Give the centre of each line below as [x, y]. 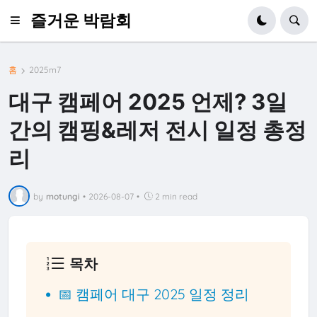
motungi [63, 196]
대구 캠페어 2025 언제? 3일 [148, 101]
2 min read [177, 196]
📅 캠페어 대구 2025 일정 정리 [154, 294]
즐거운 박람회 [81, 20]
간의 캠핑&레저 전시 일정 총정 [158, 129]
